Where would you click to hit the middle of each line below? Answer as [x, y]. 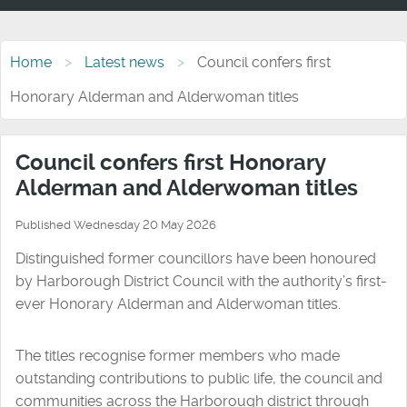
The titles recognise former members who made [178, 355]
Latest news [124, 62]
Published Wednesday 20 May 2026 [116, 224]
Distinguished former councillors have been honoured [196, 258]
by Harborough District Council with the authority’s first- [201, 281]
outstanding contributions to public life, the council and [199, 378]
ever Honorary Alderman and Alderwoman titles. [178, 303]
